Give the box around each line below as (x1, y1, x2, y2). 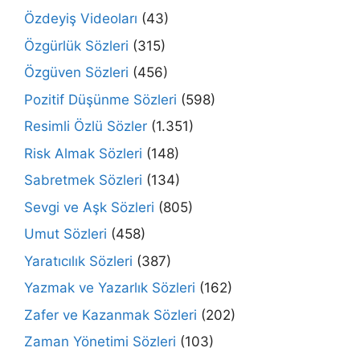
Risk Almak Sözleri (24, 145, 142, 162)
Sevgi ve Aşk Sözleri (24, 198, 154, 215)
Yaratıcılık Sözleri (24, 252, 133, 269)
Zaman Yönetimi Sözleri (24, 333, 176, 350)
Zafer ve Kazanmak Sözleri (24, 306, 197, 323)
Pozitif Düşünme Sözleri (24, 91, 177, 108)
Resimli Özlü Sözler (24, 118, 147, 134)
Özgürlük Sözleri (24, 37, 129, 54)
